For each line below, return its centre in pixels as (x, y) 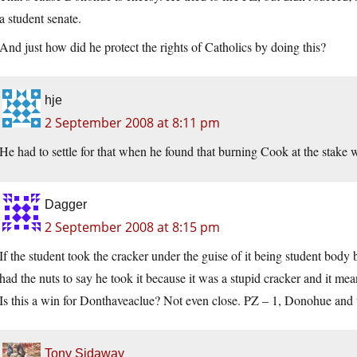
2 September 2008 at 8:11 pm (132, 123)
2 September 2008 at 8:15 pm (132, 228)
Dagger (66, 205)
